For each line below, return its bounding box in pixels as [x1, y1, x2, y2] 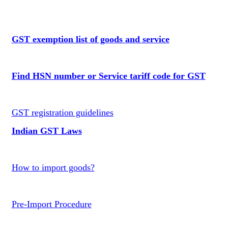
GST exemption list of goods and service [11, 34, 169, 44]
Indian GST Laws [11, 126, 82, 136]
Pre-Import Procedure [11, 199, 92, 209]
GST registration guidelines [11, 107, 113, 118]
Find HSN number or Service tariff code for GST [11, 71, 206, 81]
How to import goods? [11, 162, 95, 173]
